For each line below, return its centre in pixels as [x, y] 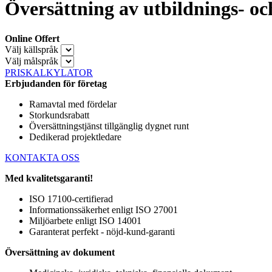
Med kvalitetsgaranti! [49, 178]
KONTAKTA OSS [42, 157]
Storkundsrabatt [59, 115]
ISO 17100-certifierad [71, 199]
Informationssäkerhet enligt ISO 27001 [104, 209]
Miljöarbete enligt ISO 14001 [85, 220]
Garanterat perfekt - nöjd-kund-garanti [102, 231]
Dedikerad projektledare [75, 137]
